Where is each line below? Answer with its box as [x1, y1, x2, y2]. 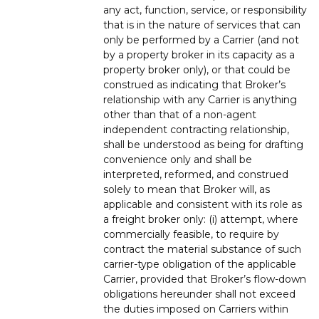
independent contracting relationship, [103, 122, 289, 136]
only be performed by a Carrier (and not [103, 33, 299, 46]
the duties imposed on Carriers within [103, 302, 288, 315]
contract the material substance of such [103, 242, 301, 256]
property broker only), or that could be [103, 63, 291, 76]
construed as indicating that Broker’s [103, 78, 286, 91]
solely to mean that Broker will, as [103, 182, 270, 196]
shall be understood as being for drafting [103, 137, 303, 151]
